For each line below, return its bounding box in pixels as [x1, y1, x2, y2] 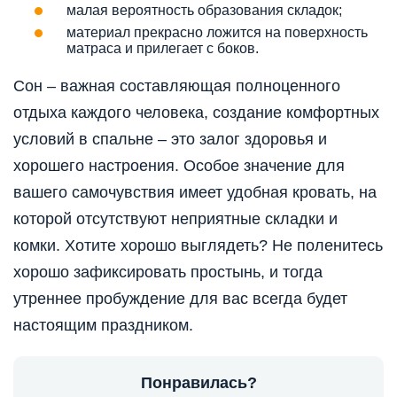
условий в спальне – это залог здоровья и [13, 130, 327, 149]
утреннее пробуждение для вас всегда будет [13, 290, 347, 308]
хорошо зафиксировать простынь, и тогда [13, 263, 323, 282]
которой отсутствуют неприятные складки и [13, 210, 338, 229]
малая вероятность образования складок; [66, 3, 342, 19]
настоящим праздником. [13, 316, 193, 335]
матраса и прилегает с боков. [66, 41, 259, 57]
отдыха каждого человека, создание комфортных [13, 104, 379, 122]
